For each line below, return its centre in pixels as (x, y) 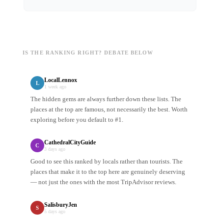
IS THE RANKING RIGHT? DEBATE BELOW (88, 53)
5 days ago (55, 212)
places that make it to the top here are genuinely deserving (108, 172)
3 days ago (55, 149)
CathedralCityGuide (70, 143)
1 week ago (55, 87)
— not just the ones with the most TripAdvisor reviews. (103, 182)
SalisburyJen (61, 205)
